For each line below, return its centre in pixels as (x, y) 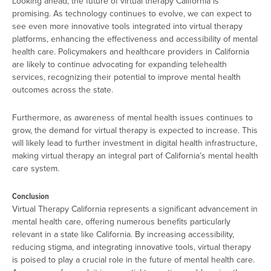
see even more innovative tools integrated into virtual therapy (127, 26)
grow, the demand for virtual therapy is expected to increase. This (135, 130)
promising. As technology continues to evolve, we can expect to (132, 14)
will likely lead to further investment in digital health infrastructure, (135, 142)
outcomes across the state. (63, 90)
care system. (36, 168)
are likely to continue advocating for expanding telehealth (119, 64)
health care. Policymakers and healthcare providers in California (131, 52)
